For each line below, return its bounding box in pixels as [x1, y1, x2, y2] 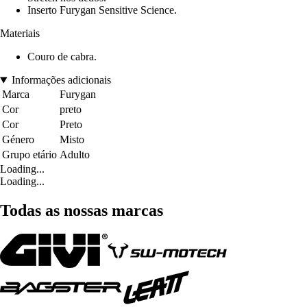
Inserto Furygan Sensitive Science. [27, 4, 177, 16]
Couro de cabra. [27, 51, 97, 63]
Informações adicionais [11, 74, 111, 86]
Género [2, 134, 34, 146]
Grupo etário [2, 149, 57, 161]
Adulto [60, 149, 90, 161]
